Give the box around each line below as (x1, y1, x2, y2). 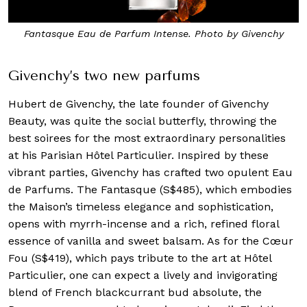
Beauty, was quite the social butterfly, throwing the (8, 114, 277, 128)
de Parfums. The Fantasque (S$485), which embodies (8, 183, 292, 197)
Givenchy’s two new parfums (8, 68, 200, 84)
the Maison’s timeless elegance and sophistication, (8, 200, 273, 214)
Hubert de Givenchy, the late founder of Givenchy (8, 97, 269, 111)
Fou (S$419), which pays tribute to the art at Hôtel (8, 251, 271, 265)
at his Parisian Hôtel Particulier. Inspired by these (8, 149, 269, 162)
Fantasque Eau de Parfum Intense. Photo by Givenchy (23, 28, 284, 40)
